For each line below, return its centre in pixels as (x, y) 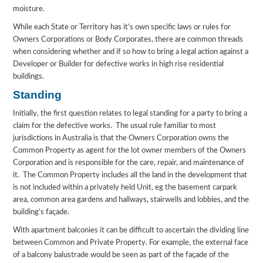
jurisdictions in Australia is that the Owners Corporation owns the (121, 139)
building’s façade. (41, 213)
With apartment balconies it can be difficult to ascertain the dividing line (131, 231)
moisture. (29, 9)
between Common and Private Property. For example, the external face (131, 243)
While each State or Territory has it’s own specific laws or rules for (122, 28)
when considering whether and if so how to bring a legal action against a (131, 52)
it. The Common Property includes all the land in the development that (130, 176)
